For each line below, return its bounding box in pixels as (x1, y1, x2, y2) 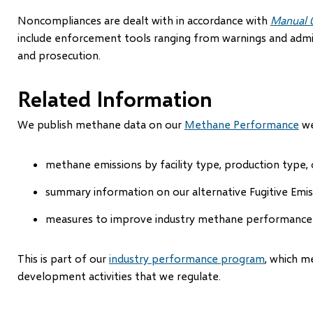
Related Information (17, 85, 212, 111)
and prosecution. (17, 48, 101, 61)
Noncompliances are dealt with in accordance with (17, 13, 270, 27)
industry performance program (108, 251, 265, 265)
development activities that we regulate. (17, 268, 221, 282)
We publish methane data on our (17, 117, 184, 131)
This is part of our (17, 251, 109, 265)
